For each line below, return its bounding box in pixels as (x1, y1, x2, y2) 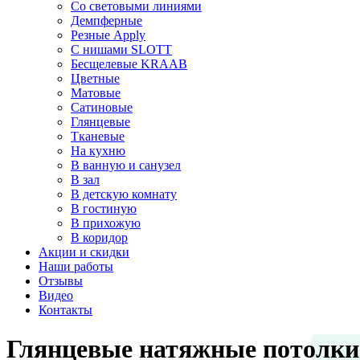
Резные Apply (71, 28, 145, 42)
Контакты (39, 303, 92, 317)
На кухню (71, 144, 125, 157)
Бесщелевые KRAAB (71, 57, 187, 71)
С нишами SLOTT (71, 43, 172, 56)
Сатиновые (71, 100, 133, 114)
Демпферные (71, 14, 142, 27)
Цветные (71, 72, 120, 85)
